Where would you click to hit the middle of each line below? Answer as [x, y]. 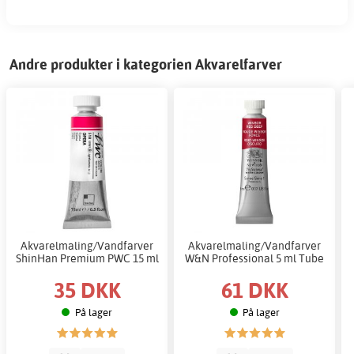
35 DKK [87, 289]
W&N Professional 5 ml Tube [255, 258]
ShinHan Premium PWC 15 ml [87, 258]
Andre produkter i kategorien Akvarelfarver [146, 65]
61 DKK [254, 289]
